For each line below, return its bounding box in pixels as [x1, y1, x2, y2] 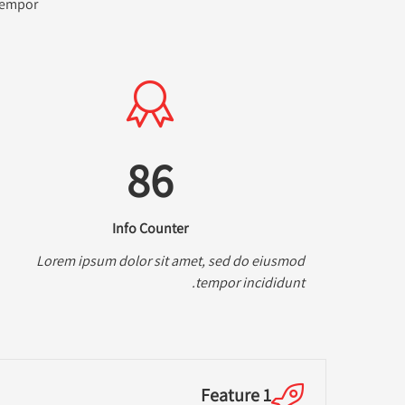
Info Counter [112, 218, 189, 238]
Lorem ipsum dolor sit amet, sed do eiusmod [36, 250, 305, 270]
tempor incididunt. [195, 272, 305, 292]
